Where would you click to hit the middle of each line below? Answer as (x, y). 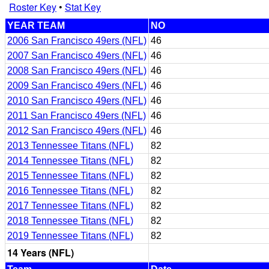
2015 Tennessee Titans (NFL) (70, 176)
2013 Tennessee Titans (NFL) (70, 146)
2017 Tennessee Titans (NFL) (70, 206)
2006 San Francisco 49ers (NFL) (77, 41)
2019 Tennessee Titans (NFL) (70, 236)
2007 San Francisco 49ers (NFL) (77, 56)
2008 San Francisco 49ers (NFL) (77, 71)
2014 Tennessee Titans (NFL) (70, 161)
